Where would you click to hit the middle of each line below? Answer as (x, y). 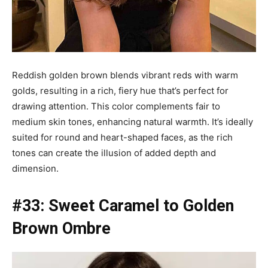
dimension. (35, 168)
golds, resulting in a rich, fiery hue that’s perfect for (120, 90)
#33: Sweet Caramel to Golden (123, 205)
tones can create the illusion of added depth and (114, 153)
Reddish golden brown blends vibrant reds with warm (125, 75)
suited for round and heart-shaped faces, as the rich (122, 137)
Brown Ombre (61, 228)
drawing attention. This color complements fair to (116, 106)
